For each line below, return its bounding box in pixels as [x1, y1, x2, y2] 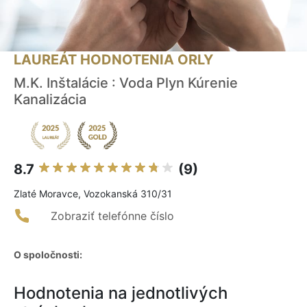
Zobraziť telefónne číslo [51, 209, 174, 223]
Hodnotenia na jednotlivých [14, 283, 228, 304]
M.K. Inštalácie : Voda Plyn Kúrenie [14, 75, 238, 92]
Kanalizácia [14, 91, 86, 108]
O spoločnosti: [14, 249, 82, 261]
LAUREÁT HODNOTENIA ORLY [14, 51, 213, 69]
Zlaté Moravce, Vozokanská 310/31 [14, 188, 172, 200]
